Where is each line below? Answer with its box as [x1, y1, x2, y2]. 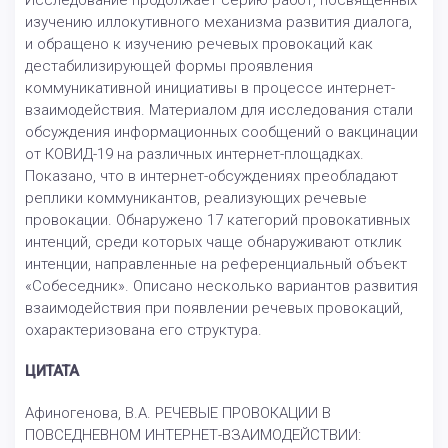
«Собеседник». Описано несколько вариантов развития [25, 277, 418, 296]
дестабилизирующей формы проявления [25, 57, 313, 76]
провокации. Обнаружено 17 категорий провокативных [25, 211, 410, 230]
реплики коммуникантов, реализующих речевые [25, 189, 367, 208]
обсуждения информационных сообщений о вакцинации [25, 123, 418, 142]
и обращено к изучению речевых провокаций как [25, 35, 373, 54]
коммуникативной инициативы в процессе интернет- [25, 79, 395, 98]
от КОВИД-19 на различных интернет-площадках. [25, 145, 364, 164]
